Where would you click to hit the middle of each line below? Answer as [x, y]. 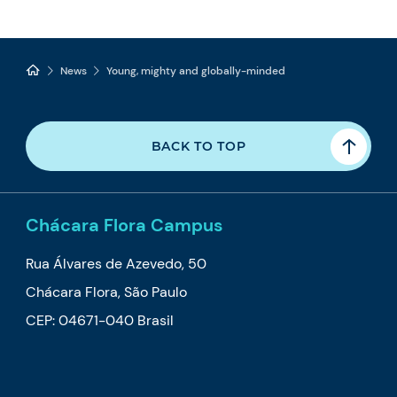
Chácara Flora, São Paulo [107, 292]
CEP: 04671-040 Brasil [100, 321]
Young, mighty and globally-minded [196, 71]
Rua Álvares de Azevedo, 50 [117, 264]
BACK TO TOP [198, 147]
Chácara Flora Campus [125, 226]
